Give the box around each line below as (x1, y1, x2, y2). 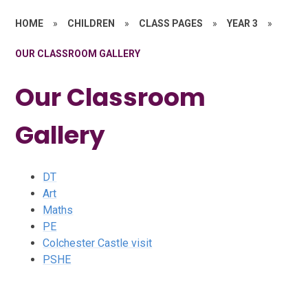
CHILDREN (67, 18, 115, 29)
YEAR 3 (227, 18, 258, 29)
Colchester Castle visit (43, 236, 153, 250)
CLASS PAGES (139, 18, 203, 29)
